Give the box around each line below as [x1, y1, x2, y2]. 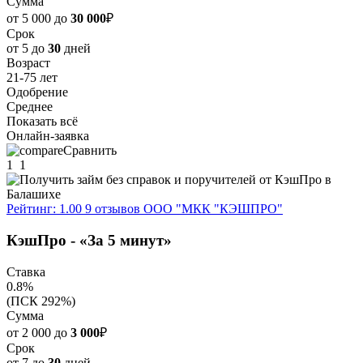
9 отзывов [85, 202, 140, 216]
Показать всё [6, 114, 78, 129]
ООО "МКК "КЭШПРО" [143, 202, 283, 216]
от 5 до [6, 41, 48, 56]
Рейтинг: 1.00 [6, 202, 82, 216]
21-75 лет [6, 70, 58, 85]
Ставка [6, 264, 45, 279]
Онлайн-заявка [6, 129, 89, 143]
